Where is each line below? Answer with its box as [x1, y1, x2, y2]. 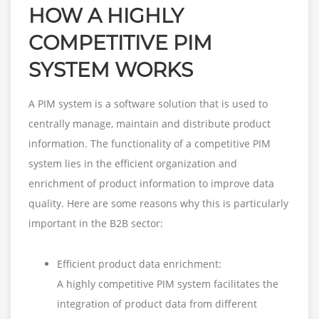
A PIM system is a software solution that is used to [28, 97, 268, 111]
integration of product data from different [57, 297, 257, 311]
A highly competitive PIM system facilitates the [57, 277, 278, 291]
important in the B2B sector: [28, 216, 163, 231]
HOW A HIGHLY [28, 4, 184, 28]
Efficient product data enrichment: [57, 257, 221, 271]
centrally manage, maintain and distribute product [28, 117, 271, 131]
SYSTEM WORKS [28, 58, 193, 83]
